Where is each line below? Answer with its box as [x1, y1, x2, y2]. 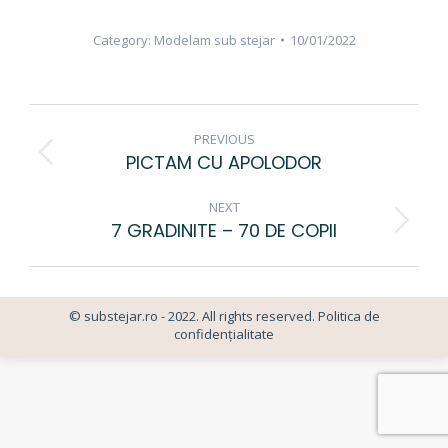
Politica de [314, 307, 380, 325]
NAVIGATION [29, 139, 236, 187]
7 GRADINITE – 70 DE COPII [111, 218, 337, 243]
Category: [92, 31, 154, 49]
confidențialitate [174, 325, 274, 343]
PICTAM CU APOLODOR [126, 150, 322, 175]
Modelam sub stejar [153, 31, 275, 49]
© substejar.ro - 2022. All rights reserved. [68, 307, 315, 325]
